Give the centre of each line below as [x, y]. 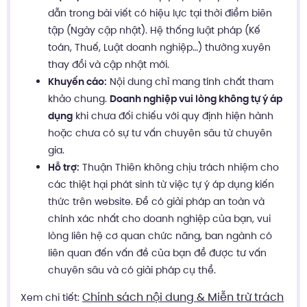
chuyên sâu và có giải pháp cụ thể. [132, 270]
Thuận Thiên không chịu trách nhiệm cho [179, 167]
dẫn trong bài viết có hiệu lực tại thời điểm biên [160, 13]
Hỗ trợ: [64, 167]
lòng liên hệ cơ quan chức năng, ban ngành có [160, 235]
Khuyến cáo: [77, 81]
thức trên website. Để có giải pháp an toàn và [156, 201]
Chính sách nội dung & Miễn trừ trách [183, 297]
